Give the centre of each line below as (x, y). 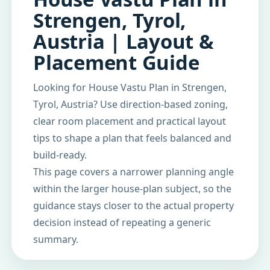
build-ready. (60, 155)
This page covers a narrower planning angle (133, 172)
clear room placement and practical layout (130, 121)
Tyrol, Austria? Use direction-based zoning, (130, 104)
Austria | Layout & (124, 41)
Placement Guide (116, 62)
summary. (56, 239)
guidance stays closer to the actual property (133, 206)
